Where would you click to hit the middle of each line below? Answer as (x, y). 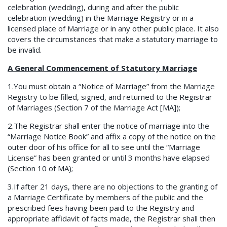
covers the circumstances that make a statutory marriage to (113, 39)
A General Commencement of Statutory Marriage (102, 68)
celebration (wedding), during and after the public (93, 7)
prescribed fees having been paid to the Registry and (101, 208)
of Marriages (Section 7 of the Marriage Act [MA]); (94, 108)
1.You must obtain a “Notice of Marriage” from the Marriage (111, 86)
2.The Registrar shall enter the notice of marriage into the (108, 126)
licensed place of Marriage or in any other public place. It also (113, 29)
